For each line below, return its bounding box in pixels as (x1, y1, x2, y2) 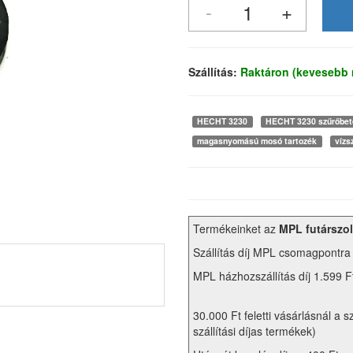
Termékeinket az (193, 221, 279, 237)
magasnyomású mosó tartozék (197, 135, 318, 147)
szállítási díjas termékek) (193, 323, 316, 340)
